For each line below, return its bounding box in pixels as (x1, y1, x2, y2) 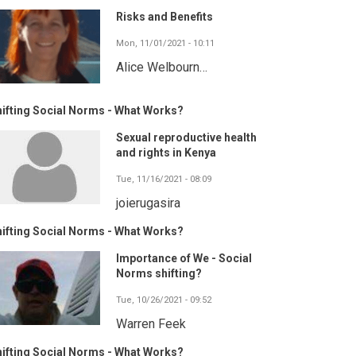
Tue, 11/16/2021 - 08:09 (116, 174, 211, 185)
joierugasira (116, 195, 180, 211)
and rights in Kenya (116, 146, 216, 160)
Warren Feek (116, 316, 186, 332)
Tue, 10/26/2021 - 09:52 (116, 295, 211, 306)
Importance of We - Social (116, 252, 252, 265)
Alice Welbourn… (116, 60, 207, 75)
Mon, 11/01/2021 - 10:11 (116, 38, 215, 49)
